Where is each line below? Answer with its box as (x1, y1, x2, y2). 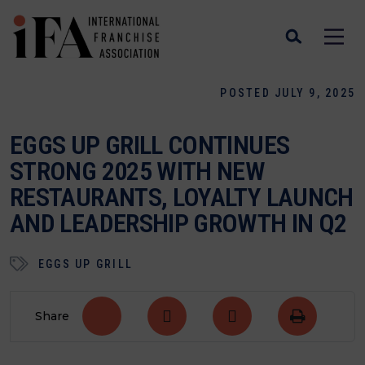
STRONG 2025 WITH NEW (10, 156, 266, 187)
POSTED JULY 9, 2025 (220, 86, 355, 99)
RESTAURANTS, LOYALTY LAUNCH (10, 182, 354, 213)
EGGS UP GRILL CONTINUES (10, 130, 290, 161)
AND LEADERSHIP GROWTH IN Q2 (10, 208, 347, 239)
